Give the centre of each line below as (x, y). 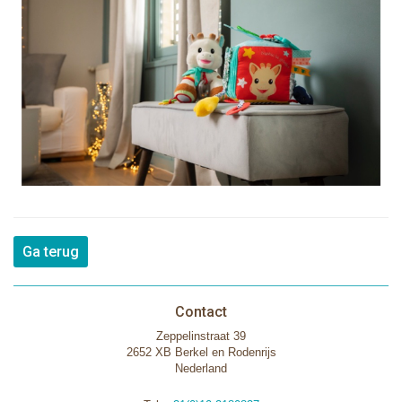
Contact (201, 311)
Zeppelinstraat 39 (201, 336)
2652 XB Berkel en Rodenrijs (201, 352)
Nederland (201, 368)
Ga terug (51, 251)
